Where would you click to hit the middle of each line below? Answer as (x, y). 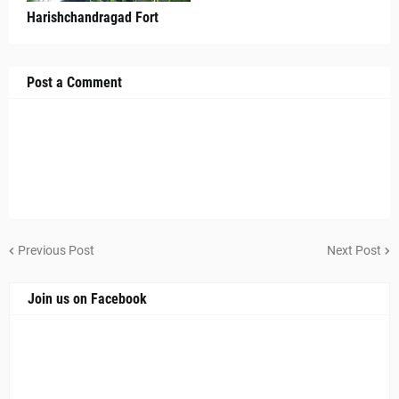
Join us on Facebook (87, 299)
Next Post (354, 250)
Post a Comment (74, 82)
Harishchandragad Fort (93, 17)
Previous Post (56, 250)
